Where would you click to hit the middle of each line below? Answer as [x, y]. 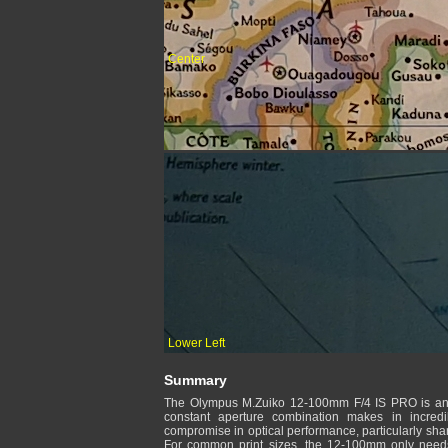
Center [186, 58]
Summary [195, 380]
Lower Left [196, 343]
